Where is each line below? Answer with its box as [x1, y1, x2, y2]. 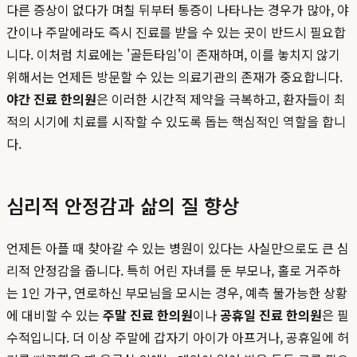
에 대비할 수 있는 [6, 305, 103, 325]
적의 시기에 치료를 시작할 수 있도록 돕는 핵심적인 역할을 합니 [6, 112, 346, 131]
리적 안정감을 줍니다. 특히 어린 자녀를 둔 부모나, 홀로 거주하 [6, 261, 340, 280]
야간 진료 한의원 [6, 89, 96, 109]
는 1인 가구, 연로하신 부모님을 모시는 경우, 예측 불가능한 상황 [6, 283, 347, 303]
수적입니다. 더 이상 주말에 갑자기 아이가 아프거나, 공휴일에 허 [6, 328, 349, 347]
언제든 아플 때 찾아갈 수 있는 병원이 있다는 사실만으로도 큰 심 [6, 238, 349, 258]
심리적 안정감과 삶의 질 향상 [6, 191, 239, 220]
